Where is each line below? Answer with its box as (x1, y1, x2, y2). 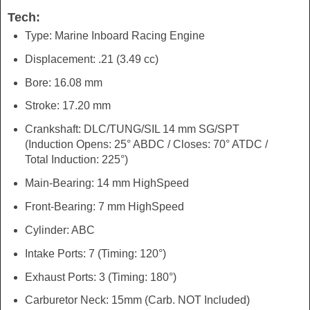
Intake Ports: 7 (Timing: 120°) (24, 247, 166, 259)
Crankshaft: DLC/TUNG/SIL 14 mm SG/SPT (24, 123, 239, 136)
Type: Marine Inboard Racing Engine (24, 29, 205, 42)
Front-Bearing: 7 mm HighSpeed (24, 200, 184, 212)
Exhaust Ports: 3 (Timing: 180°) (24, 271, 176, 283)
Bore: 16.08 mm (24, 76, 102, 89)
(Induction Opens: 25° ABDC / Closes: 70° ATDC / (24, 138, 268, 151)
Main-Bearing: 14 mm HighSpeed (24, 177, 189, 190)
